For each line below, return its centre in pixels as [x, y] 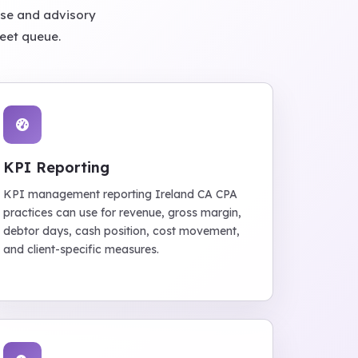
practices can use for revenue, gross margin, [123, 213]
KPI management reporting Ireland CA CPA [121, 194]
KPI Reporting [57, 167]
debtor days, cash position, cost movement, [122, 231]
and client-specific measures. [82, 249]
